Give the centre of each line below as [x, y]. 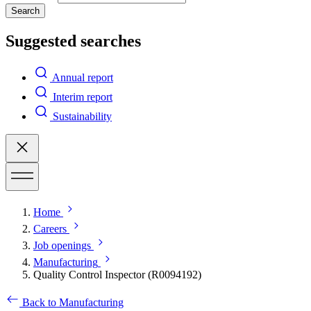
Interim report [83, 96]
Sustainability [82, 116]
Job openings [62, 245]
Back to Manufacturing [73, 302]
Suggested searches [73, 41]
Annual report [83, 77]
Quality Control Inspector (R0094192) [117, 274]
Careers [50, 228]
